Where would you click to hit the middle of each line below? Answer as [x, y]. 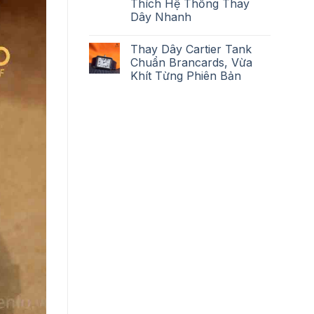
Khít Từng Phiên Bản [186, 75]
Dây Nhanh [161, 16]
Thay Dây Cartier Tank [191, 49]
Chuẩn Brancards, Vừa [191, 62]
